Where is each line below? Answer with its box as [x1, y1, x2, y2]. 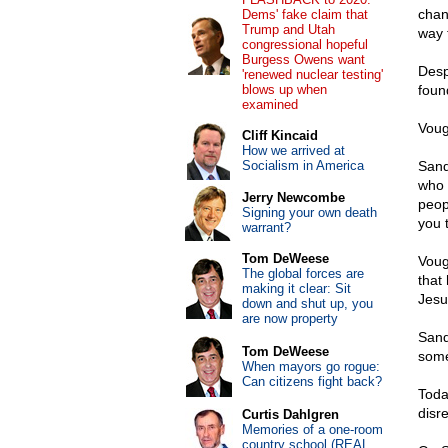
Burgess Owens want [241, 52, 365, 67]
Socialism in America [241, 158, 364, 173]
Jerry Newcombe [241, 190, 345, 205]
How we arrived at [241, 143, 345, 158]
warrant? [241, 220, 291, 235]
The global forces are [241, 266, 364, 281]
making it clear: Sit [241, 281, 351, 296]
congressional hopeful [241, 37, 368, 52]
